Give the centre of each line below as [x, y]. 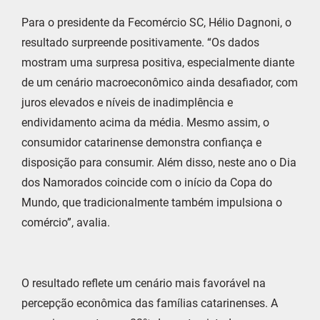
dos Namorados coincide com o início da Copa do [147, 183]
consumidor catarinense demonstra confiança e [141, 143]
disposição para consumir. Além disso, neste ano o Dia [159, 163]
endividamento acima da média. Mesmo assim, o [145, 123]
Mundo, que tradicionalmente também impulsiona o [152, 203]
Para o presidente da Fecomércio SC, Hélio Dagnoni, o [156, 23]
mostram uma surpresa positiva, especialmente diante [158, 63]
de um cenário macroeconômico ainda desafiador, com [160, 83]
